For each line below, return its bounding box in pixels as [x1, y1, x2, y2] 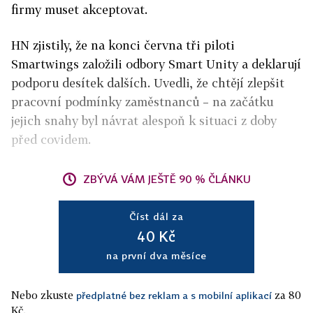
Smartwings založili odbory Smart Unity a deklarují [11, 57, 301, 71]
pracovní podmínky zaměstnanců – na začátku [11, 94, 273, 109]
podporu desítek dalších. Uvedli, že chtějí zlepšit [11, 75, 284, 90]
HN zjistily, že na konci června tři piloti [11, 38, 235, 52]
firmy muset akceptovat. [11, 2, 147, 17]
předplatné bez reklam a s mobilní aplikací [76, 289, 272, 301]
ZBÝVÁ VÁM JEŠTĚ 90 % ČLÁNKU [83, 173, 251, 185]
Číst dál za [129, 210, 184, 222]
